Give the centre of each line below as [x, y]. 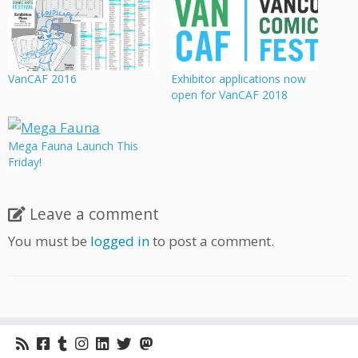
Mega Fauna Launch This [73, 145]
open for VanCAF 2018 [229, 94]
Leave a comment [94, 213]
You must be [49, 241]
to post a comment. [212, 241]
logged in [120, 241]
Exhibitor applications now [239, 78]
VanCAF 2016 [42, 78]
